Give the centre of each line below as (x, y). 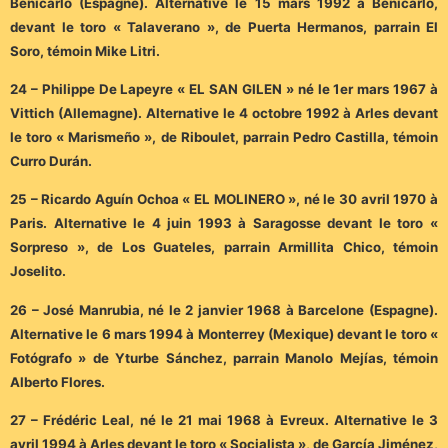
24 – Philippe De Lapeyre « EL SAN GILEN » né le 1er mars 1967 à (224, 89)
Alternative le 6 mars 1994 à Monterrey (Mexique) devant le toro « (224, 333)
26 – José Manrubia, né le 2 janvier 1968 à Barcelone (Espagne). (224, 309)
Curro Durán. (51, 161)
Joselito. (38, 271)
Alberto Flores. (57, 381)
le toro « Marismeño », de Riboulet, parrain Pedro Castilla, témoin (224, 137)
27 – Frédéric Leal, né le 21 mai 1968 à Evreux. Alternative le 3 (224, 420)
